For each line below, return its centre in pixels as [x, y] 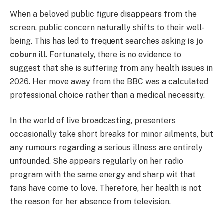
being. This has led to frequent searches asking [99, 41]
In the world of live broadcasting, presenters [93, 120]
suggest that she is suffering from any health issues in [111, 68]
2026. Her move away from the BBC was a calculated [109, 82]
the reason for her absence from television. [90, 201]
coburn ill [28, 55]
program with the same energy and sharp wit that [103, 174]
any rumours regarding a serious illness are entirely [106, 147]
